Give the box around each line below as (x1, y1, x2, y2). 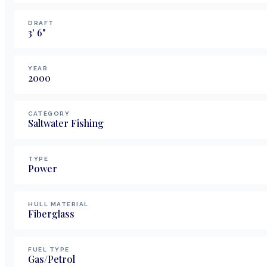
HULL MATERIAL (28, 200, 89, 207)
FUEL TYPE (28, 246, 70, 253)
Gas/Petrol (28, 252, 75, 265)
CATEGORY (28, 110, 70, 117)
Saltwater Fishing (28, 116, 104, 129)
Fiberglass (28, 207, 74, 220)
